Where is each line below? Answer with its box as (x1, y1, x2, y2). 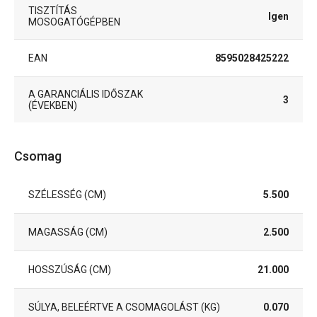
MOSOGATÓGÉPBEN (28, 16, 120, 28)
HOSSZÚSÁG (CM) (28, 263, 111, 275)
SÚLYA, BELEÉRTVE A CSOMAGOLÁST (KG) (28, 301, 220, 313)
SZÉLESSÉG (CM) (28, 188, 106, 200)
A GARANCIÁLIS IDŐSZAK (28, 88, 143, 100)
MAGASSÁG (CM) (28, 226, 108, 238)
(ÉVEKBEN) (28, 99, 77, 111)
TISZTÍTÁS (28, 4, 77, 16)
